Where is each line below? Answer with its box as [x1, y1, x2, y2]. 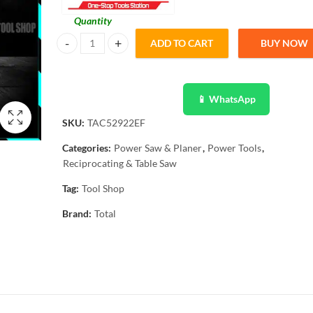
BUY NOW [261, 37, 309, 49]
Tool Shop [82, 182, 124, 194]
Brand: [62, 208, 94, 219]
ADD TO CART [150, 37, 214, 49]
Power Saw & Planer [114, 142, 202, 154]
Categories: [62, 142, 113, 154]
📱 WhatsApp [197, 93, 256, 105]
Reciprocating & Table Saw [63, 157, 177, 169]
